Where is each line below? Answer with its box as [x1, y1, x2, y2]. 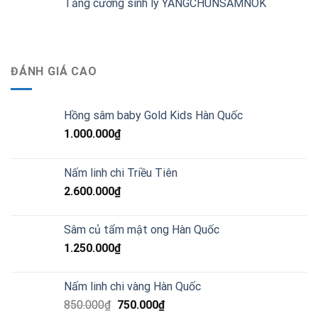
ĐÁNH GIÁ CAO [11, 65, 97, 79]
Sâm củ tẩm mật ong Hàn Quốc [64, 222, 219, 236]
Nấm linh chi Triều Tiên [64, 165, 177, 180]
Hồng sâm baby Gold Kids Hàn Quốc [64, 108, 243, 122]
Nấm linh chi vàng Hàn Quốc [64, 279, 201, 293]
